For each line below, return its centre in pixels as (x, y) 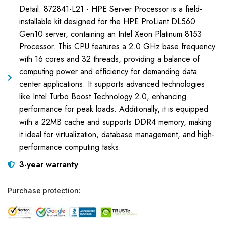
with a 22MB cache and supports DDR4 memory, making (115, 122)
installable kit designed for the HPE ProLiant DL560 (107, 21)
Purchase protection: (44, 191)
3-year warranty (48, 164)
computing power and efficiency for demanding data (108, 72)
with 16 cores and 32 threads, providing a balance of (109, 59)
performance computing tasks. (70, 147)
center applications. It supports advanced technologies (112, 84)
